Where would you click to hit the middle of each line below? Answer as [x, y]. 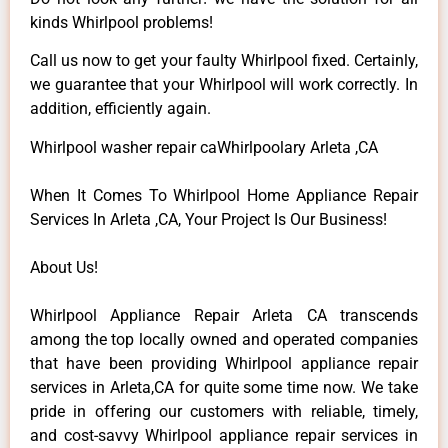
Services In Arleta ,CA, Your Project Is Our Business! [208, 219]
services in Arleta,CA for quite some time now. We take [224, 387]
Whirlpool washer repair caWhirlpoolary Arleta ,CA [204, 147]
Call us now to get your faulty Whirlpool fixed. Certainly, [224, 61]
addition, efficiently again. [120, 109]
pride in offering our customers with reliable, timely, [224, 411]
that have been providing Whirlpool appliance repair [224, 363]
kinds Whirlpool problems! [121, 22]
